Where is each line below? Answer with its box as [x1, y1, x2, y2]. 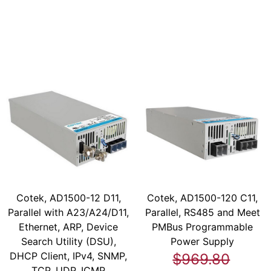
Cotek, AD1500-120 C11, [147, 191, 258, 204]
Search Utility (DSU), [21, 235, 116, 247]
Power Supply [171, 235, 235, 247]
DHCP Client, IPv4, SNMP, [10, 249, 128, 262]
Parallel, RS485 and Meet [145, 206, 260, 218]
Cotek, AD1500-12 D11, [16, 191, 121, 204]
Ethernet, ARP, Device [19, 220, 119, 233]
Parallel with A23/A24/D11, [8, 206, 129, 218]
